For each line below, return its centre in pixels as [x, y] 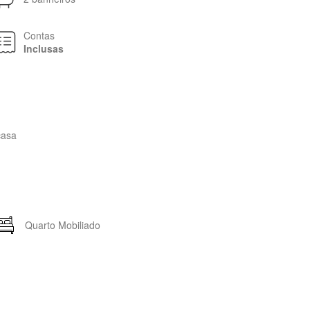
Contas [39, 35]
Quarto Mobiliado [62, 225]
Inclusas [43, 48]
